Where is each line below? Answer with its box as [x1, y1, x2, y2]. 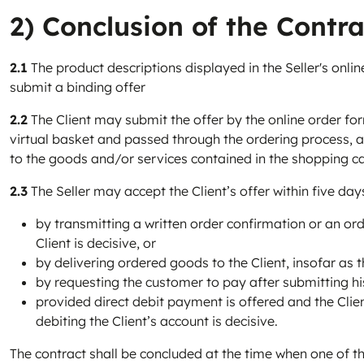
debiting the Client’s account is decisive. [36, 313, 278, 329]
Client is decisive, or [36, 235, 156, 251]
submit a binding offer [10, 79, 145, 95]
